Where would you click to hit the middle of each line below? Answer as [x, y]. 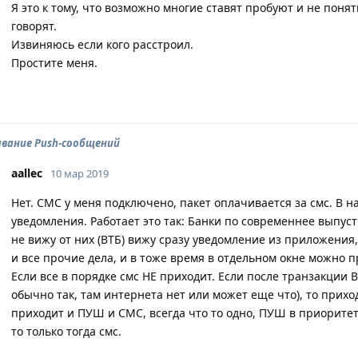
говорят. [34, 26]
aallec [27, 173]
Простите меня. [54, 63]
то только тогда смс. [66, 331]
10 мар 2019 [80, 173]
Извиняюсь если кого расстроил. [102, 44]
